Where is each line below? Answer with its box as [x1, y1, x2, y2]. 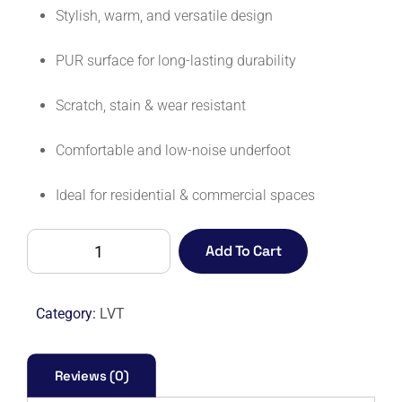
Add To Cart [205, 241, 282, 260]
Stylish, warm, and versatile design [56, 7, 273, 24]
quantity [26, 365, 78, 382]
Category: [36, 305, 100, 322]
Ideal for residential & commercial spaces [56, 187, 315, 204]
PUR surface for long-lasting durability [56, 52, 296, 69]
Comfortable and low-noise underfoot [56, 142, 291, 159]
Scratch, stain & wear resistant [56, 97, 246, 114]
